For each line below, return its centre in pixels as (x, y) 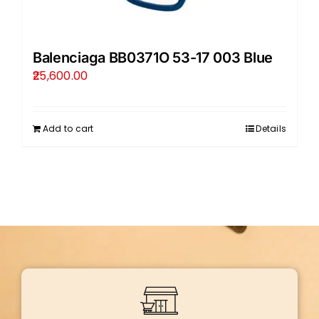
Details (271, 128)
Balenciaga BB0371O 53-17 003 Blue (153, 57)
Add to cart (68, 128)
